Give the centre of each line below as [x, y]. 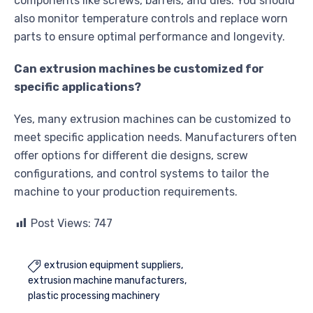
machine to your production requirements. [126, 192]
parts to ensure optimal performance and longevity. [150, 37]
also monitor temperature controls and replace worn [151, 19]
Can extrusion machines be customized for [139, 69]
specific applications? [78, 87]
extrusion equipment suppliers [112, 265]
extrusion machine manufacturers [106, 281]
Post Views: [61, 224]
